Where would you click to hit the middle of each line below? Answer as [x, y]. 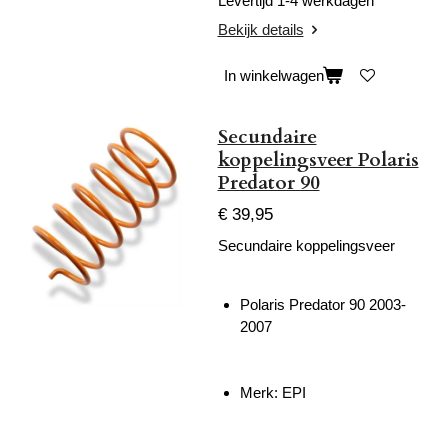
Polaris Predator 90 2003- [323, 304]
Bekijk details [260, 30]
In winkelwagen [273, 76]
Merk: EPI [273, 393]
